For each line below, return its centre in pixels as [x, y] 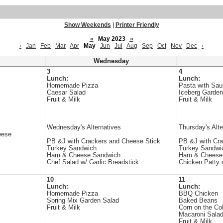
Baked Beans [198, 201]
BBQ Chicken [198, 194]
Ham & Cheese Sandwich [84, 155]
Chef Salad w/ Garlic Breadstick [93, 162]
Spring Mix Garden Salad [83, 201]
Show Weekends [87, 25]
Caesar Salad [66, 93]
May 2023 [111, 39]
